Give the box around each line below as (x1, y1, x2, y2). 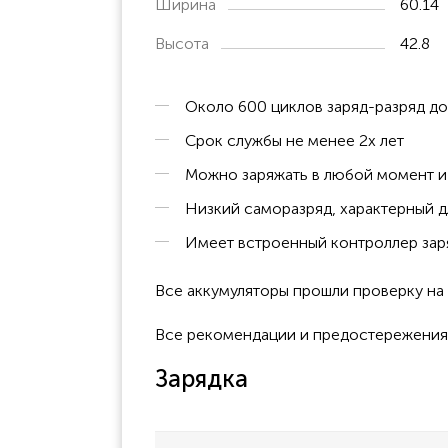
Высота (155, 33, 209, 53)
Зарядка (155, 363, 248, 393)
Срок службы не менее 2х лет (185, 130, 404, 150)
